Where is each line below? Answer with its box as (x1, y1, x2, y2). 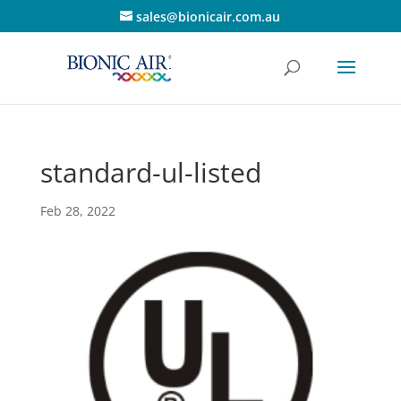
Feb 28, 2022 (39, 202, 115, 219)
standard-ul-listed (39, 154, 261, 191)
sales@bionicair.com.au (136, 7, 281, 25)
